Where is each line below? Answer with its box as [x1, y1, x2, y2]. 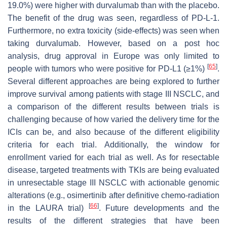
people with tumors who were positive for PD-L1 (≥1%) [8, 64, 207, 73]
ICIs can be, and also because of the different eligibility [8, 127, 219, 136]
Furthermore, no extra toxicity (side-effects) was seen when [8, 26, 219, 35]
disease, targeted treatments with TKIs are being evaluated [8, 165, 219, 174]
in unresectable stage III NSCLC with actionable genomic [8, 178, 219, 187]
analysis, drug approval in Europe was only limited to [8, 51, 219, 60]
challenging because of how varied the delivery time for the [8, 115, 219, 124]
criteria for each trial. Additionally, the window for [8, 140, 219, 149]
